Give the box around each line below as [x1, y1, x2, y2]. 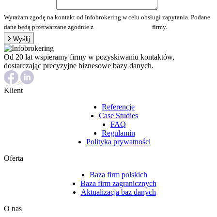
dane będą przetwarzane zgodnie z [4, 23, 95, 31]
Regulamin [101, 128, 135, 137]
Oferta [4, 154, 23, 162]
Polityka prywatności [86, 137, 151, 146]
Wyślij [13, 35, 30, 43]
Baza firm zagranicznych [80, 179, 156, 187]
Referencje [102, 102, 135, 111]
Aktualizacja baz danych [80, 187, 156, 196]
